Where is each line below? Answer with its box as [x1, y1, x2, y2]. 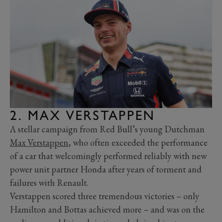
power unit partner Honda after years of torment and [10, 164, 202, 175]
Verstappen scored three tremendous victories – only [10, 190, 199, 202]
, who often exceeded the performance [68, 137, 208, 149]
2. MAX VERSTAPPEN [10, 107, 156, 124]
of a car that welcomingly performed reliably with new [10, 150, 207, 162]
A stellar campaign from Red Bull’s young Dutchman [10, 123, 205, 135]
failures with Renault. [10, 177, 88, 189]
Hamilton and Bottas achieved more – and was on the [10, 204, 205, 216]
